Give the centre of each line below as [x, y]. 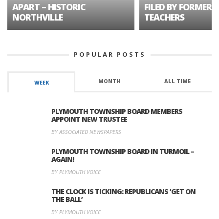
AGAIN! [63, 159]
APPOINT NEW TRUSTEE [89, 119]
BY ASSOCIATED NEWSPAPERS [86, 132]
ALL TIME [178, 81]
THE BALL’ [67, 199]
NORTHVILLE [37, 17]
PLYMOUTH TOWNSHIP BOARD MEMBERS [117, 111]
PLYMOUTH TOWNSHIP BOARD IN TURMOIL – [123, 152]
